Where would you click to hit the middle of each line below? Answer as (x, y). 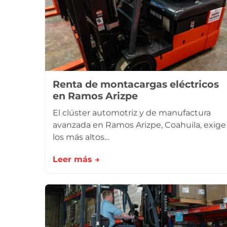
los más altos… (81, 137)
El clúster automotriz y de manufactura (132, 113)
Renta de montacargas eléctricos (136, 84)
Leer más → (76, 159)
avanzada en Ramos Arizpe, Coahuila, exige (139, 125)
